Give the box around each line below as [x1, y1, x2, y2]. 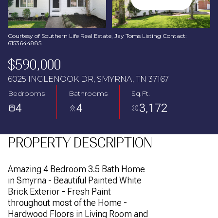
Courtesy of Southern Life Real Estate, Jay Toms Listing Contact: [8, 32, 187, 39]
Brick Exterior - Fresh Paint [8, 186, 111, 197]
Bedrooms [8, 89, 45, 98]
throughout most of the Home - [8, 198, 127, 208]
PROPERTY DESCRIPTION [8, 135, 152, 151]
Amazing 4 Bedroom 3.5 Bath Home [8, 164, 145, 174]
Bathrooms [69, 89, 108, 98]
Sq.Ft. [131, 89, 150, 98]
